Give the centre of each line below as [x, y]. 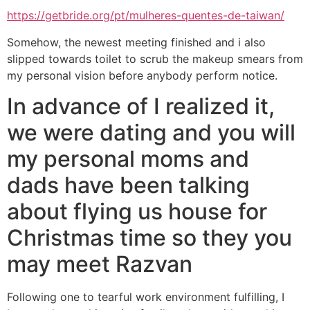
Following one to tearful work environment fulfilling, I [146, 297]
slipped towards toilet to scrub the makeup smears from [155, 58]
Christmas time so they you [149, 238]
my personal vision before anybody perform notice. [142, 75]
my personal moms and [128, 159]
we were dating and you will [151, 133]
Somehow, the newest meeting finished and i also [136, 42]
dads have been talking [128, 185]
